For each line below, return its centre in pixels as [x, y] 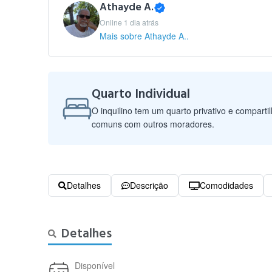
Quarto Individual [141, 94]
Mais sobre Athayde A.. [144, 36]
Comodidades [227, 185]
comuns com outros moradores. [153, 124]
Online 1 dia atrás [129, 22]
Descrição [149, 185]
